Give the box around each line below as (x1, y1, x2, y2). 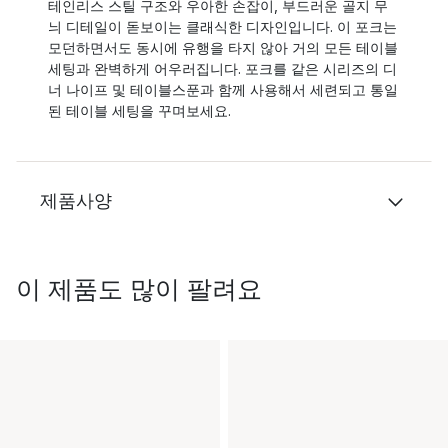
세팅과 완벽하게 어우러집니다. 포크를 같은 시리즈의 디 (48, 60, 397, 77)
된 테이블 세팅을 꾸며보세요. (48, 102, 231, 119)
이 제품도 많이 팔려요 (16, 274, 262, 304)
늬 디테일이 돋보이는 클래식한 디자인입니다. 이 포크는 (48, 18, 397, 35)
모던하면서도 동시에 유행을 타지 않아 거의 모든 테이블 (48, 39, 398, 56)
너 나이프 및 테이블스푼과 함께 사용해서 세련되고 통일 (48, 81, 398, 98)
